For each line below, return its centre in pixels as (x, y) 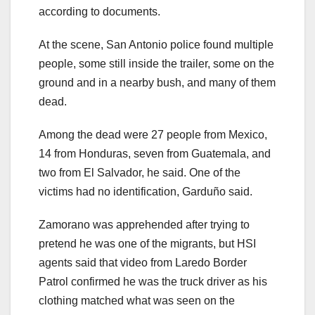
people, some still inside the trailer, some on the (156, 63)
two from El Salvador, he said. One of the (140, 172)
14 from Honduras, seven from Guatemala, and (155, 153)
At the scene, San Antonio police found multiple (156, 44)
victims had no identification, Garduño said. (146, 191)
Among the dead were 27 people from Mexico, (153, 134)
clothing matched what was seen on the (137, 300)
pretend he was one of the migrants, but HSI (147, 243)
